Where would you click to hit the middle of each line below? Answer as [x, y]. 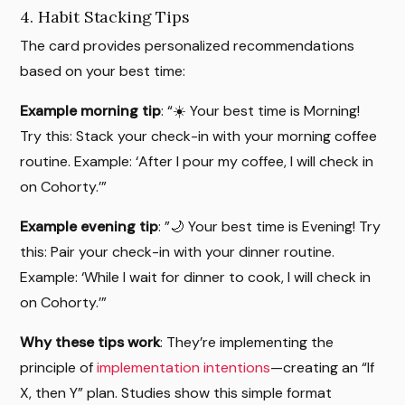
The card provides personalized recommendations [188, 46]
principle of [59, 368]
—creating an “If [323, 368]
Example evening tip [89, 227]
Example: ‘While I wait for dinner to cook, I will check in [196, 278]
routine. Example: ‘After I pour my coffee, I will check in [197, 162]
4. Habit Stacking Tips [105, 17]
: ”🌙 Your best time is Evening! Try [270, 227]
